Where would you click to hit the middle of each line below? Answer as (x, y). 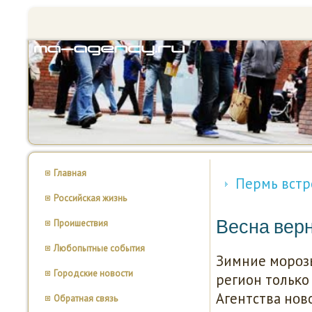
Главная (70, 173)
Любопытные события (99, 248)
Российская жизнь (90, 198)
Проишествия (81, 223)
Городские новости (93, 273)
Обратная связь (86, 298)
